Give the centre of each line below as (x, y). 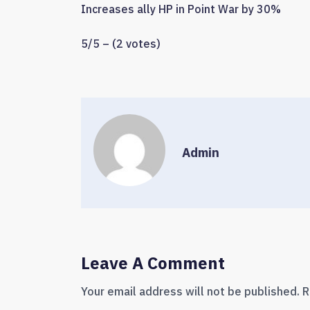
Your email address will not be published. (190, 291)
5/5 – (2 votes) (121, 43)
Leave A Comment (153, 263)
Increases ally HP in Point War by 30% (181, 9)
